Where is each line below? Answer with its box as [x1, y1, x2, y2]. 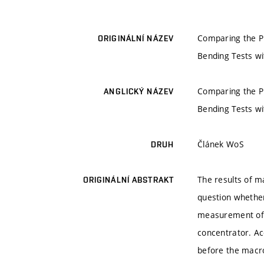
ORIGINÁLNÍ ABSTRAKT [82, 175, 174, 185]
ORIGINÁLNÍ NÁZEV [98, 34, 174, 44]
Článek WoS [197, 138, 244, 150]
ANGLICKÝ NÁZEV [104, 87, 174, 97]
